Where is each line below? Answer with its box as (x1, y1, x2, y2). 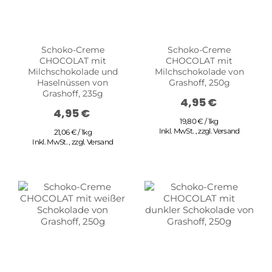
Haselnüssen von (37, 77, 109, 89)
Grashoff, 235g (42, 88, 103, 100)
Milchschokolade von (154, 66, 244, 78)
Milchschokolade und (27, 66, 118, 78)
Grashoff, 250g (168, 77, 230, 89)
